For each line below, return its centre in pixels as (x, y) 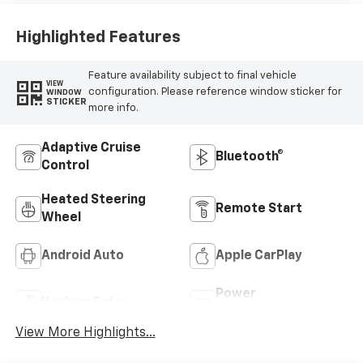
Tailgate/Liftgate (271, 312)
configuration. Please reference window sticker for (215, 92)
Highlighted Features (98, 37)
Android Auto (82, 256)
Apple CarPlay (259, 256)
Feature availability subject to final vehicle (192, 76)
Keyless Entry (84, 303)
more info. (113, 109)
